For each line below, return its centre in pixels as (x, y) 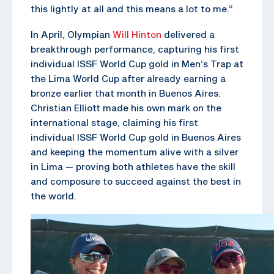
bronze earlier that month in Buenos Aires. (126, 93)
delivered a (188, 34)
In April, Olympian (72, 34)
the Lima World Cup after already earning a (128, 78)
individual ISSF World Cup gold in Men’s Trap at (137, 63)
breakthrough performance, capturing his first (135, 49)
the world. (54, 195)
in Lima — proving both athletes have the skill (133, 166)
